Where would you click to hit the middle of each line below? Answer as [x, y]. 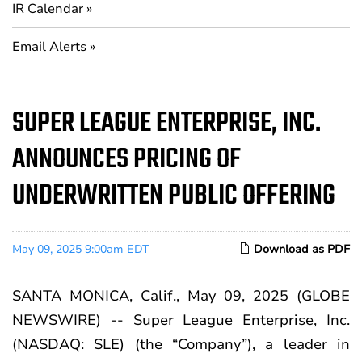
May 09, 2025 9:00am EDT [81, 249]
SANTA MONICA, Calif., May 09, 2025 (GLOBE [181, 296]
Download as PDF [300, 249]
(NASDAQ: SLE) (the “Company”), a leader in [181, 344]
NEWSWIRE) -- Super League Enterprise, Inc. [181, 320]
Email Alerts [49, 47]
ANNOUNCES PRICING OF [126, 160]
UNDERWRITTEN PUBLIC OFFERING [174, 196]
